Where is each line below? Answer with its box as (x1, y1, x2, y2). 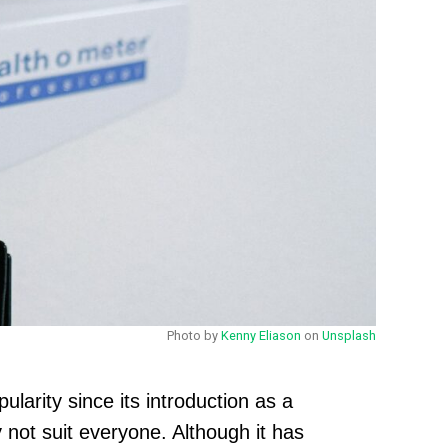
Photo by (167, 327, 221, 343)
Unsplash (322, 327, 376, 343)
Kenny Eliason (221, 327, 301, 343)
